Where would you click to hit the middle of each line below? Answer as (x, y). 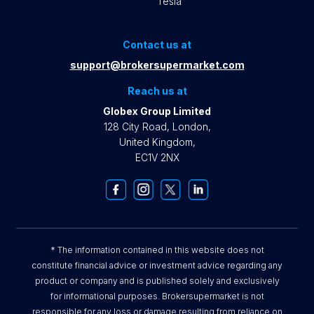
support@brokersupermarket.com (157, 65)
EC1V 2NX (157, 157)
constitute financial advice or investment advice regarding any (157, 265)
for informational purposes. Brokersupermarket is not (157, 296)
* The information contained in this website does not (157, 250)
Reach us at (157, 91)
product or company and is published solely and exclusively (157, 281)
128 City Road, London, (157, 127)
